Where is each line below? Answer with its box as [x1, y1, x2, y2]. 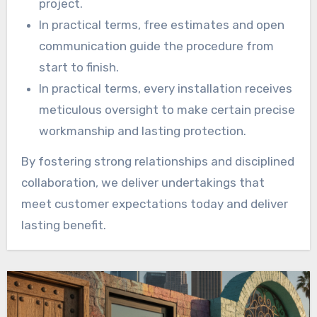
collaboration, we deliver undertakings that [21, 175, 265, 190]
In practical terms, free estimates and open [39, 17, 285, 32]
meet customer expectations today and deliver [21, 196, 288, 211]
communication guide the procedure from [39, 38, 275, 53]
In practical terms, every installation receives [39, 81, 293, 96]
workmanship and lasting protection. [39, 123, 247, 138]
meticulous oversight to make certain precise [39, 102, 296, 117]
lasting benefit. [21, 217, 106, 232]
